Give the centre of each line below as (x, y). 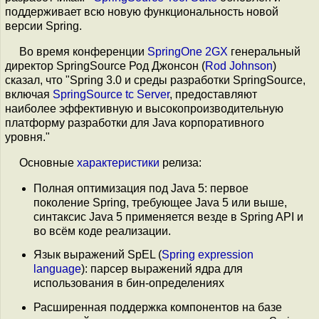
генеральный (264, 52)
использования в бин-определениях (129, 283)
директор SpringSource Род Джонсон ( (105, 66)
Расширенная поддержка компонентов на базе (158, 307)
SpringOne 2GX (188, 52)
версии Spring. (43, 26)
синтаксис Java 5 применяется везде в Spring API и (168, 217)
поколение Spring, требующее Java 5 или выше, (160, 203)
